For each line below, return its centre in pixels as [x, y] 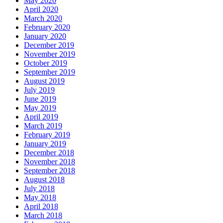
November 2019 [50, 54]
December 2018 [49, 153]
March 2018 [43, 215]
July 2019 [39, 90]
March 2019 [43, 126]
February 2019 [47, 135]
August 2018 [44, 179]
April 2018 [41, 206]
